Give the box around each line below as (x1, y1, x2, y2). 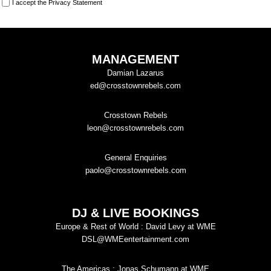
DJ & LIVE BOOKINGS (72, 206, 199, 220)
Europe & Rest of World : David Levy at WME (55, 222, 216, 232)
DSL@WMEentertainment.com (82, 235, 189, 244)
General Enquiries (104, 153, 167, 163)
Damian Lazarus (107, 68, 164, 78)
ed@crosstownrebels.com (90, 81, 181, 91)
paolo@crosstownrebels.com (85, 166, 186, 175)
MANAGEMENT (92, 53, 179, 67)
